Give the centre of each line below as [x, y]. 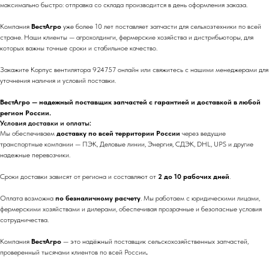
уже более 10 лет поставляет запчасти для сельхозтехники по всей [161, 26]
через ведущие [203, 133]
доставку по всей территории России [118, 133]
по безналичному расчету [98, 198]
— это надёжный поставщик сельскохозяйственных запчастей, [155, 241]
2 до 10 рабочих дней [194, 177]
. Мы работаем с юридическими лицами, [200, 198]
